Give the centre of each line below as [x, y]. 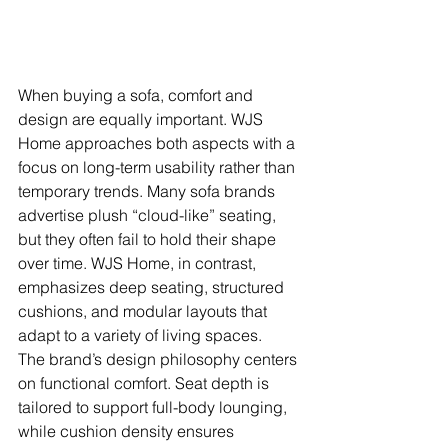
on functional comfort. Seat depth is [145, 383]
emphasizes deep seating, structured [153, 287]
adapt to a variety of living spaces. [140, 335]
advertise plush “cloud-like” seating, [149, 215]
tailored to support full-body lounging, [154, 407]
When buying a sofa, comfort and [137, 95]
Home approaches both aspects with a [158, 143]
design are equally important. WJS [142, 119]
